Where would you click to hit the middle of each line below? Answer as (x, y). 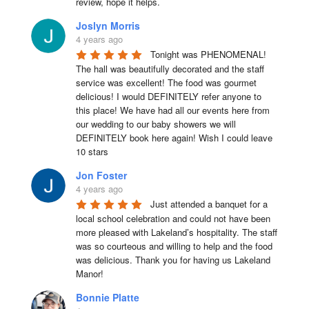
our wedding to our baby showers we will (156, 123)
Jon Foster (101, 175)
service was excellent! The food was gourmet (166, 82)
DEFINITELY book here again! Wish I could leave (174, 137)
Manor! (89, 273)
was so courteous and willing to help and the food (174, 246)
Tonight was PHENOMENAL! (208, 54)
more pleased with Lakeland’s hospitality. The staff (176, 232)
